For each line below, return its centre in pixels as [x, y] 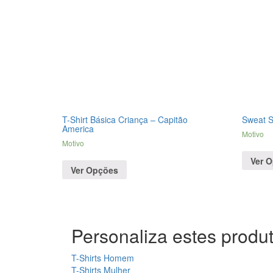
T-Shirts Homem [103, 258]
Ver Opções [94, 170]
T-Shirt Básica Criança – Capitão [125, 120]
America [78, 129]
